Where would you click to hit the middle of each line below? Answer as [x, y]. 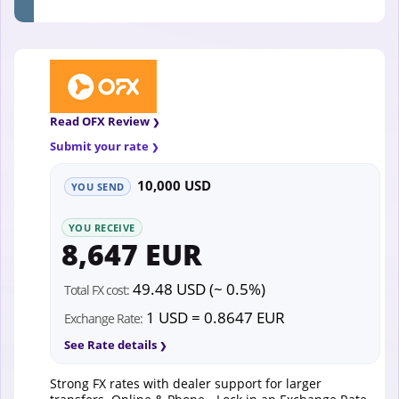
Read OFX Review [100, 122]
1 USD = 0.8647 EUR [214, 318]
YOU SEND [98, 187]
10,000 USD [175, 186]
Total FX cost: [97, 290]
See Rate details [110, 345]
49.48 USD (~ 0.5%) [197, 289]
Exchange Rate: [103, 319]
